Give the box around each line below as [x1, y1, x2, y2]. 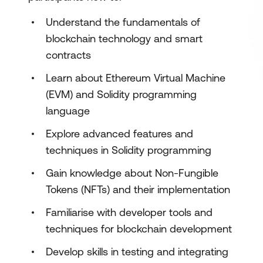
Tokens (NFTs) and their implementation [46, 183, 230, 195]
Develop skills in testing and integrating [46, 245, 228, 258]
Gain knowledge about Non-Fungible [46, 167, 218, 179]
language [46, 104, 90, 117]
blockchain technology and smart [46, 32, 203, 45]
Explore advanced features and [46, 127, 193, 140]
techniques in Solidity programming [46, 144, 211, 156]
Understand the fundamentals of [46, 16, 200, 28]
